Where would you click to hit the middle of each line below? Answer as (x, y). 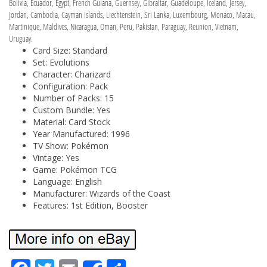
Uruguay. (21, 38)
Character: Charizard (72, 74)
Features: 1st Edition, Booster (90, 205)
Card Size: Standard (70, 50)
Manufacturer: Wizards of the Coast (102, 193)
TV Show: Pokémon (71, 145)
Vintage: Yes (56, 157)
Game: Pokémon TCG (75, 169)
